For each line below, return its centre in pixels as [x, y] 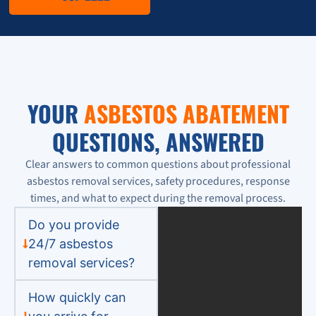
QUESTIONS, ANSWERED [158, 141]
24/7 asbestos [70, 243]
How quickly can [77, 297]
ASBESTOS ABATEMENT [186, 113]
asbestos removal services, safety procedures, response [158, 181]
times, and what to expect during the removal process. [158, 198]
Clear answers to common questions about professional [158, 164]
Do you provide [73, 224]
